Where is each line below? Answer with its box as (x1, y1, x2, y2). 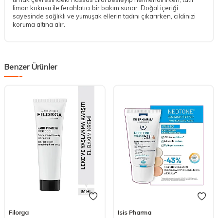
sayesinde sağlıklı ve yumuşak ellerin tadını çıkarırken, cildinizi (13, 12, 196, 20)
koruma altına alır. (13, 20, 65, 28)
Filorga (9, 209, 29, 217)
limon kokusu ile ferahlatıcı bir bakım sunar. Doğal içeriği (13, 3, 178, 12)
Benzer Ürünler (4, 61, 57, 72)
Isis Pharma (117, 209, 151, 217)
